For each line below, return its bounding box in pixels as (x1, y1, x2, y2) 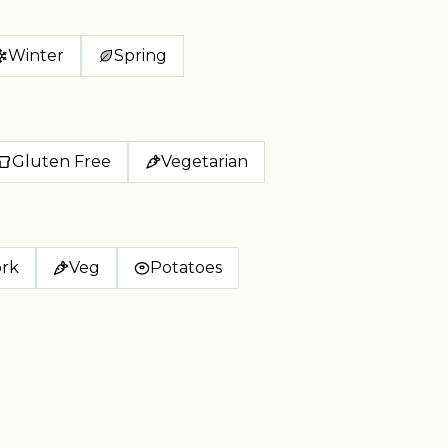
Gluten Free (12, 152, 111, 171)
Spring (114, 46, 167, 65)
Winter (8, 46, 64, 65)
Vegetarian (161, 152, 248, 171)
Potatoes (150, 258, 222, 277)
